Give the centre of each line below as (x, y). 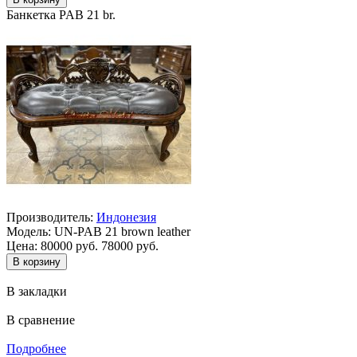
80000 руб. (69, 245)
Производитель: (50, 217)
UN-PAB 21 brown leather (121, 231)
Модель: (29, 231)
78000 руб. (130, 245)
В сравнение (41, 320)
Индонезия (126, 217)
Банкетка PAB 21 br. (61, 14)
